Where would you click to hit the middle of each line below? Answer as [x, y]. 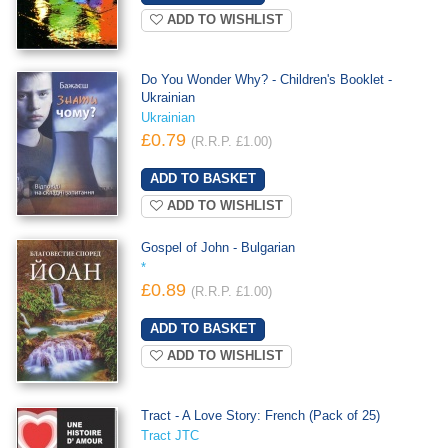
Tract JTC [169, 435]
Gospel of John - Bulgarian [217, 247]
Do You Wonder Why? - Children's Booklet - [266, 79]
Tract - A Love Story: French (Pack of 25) [260, 415]
